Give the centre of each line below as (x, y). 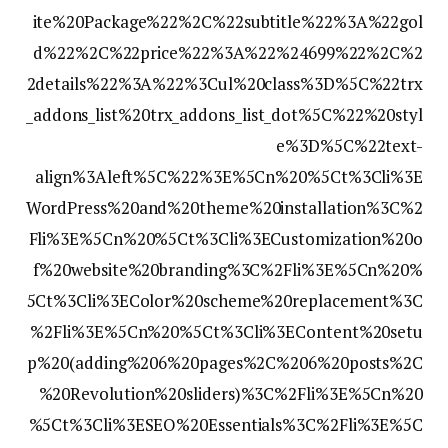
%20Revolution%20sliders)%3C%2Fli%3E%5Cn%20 (230, 394)
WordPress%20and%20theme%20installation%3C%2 (224, 208)
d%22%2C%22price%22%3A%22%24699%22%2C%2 (228, 53)
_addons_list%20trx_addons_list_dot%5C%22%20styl (224, 115)
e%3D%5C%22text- (349, 146)
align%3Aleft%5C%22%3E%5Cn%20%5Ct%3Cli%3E (229, 177)
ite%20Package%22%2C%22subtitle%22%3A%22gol (227, 22)
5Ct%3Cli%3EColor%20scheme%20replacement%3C (224, 301)
